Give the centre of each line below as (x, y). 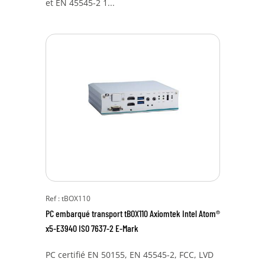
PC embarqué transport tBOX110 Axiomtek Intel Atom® (132, 213)
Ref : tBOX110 (68, 198)
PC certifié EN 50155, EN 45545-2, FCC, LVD (129, 255)
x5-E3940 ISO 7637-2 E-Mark (92, 228)
